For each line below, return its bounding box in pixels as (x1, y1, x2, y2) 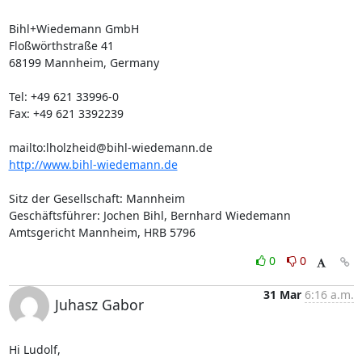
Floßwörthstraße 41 (8, 38, 114, 53)
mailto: (8, 140, 46, 155)
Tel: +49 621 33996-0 (8, 89, 119, 104)
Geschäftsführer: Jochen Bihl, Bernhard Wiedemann (8, 208, 291, 223)
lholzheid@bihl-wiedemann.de (45, 140, 213, 155)
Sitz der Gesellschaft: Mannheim (8, 191, 185, 206)
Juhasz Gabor (54, 295, 144, 314)
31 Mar (263, 287, 301, 302)
